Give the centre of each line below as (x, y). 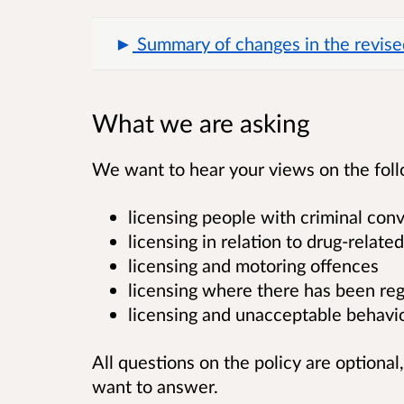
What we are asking (201, 122)
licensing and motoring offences (253, 266)
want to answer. (157, 386)
